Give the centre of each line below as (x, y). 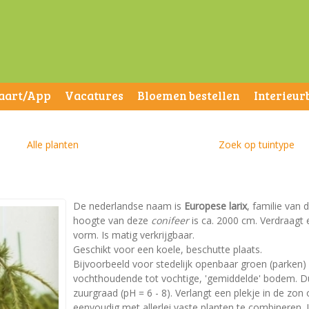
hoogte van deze (112, 220)
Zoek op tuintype (256, 144)
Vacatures (94, 96)
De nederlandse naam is (129, 206)
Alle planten (53, 144)
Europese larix (216, 206)
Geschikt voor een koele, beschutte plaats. (168, 249)
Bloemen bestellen (189, 96)
